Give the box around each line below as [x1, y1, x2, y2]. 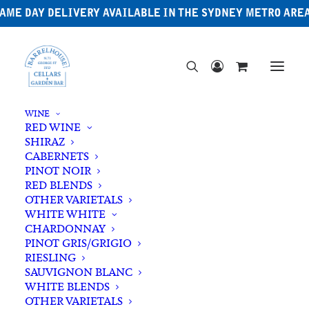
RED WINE [25, 120, 81, 134]
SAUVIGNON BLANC [25, 265, 132, 279]
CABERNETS [25, 149, 89, 163]
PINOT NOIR [25, 163, 91, 178]
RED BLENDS [25, 178, 92, 192]
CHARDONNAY [25, 221, 106, 236]
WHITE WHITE [25, 207, 106, 221]
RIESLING [25, 250, 76, 265]
